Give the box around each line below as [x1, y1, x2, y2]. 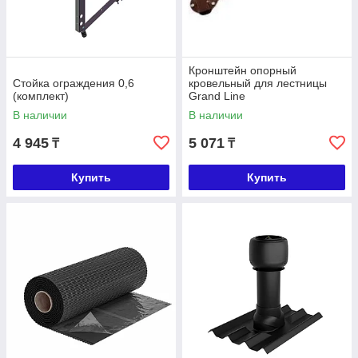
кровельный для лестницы [189, 77, 327, 90]
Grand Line [189, 89, 245, 103]
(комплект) [13, 89, 69, 103]
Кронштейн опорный [189, 64, 296, 78]
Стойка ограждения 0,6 [13, 77, 134, 90]
